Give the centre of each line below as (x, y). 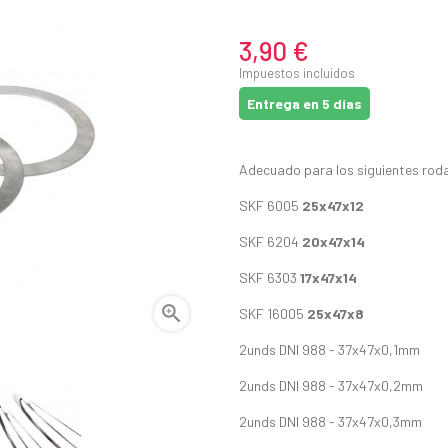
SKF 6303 (269, 277)
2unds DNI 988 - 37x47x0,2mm (331, 385)
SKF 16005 (273, 313)
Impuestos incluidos (297, 72)
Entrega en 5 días (304, 103)
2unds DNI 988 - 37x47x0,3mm (330, 421)
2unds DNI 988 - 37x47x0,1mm (329, 349)
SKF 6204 (270, 241)
